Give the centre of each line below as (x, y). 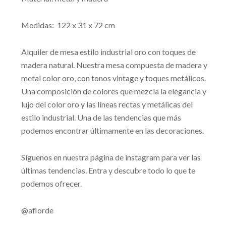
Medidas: (39, 25)
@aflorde (37, 210)
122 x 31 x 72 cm (86, 25)
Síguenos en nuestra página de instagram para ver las (111, 157)
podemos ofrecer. (51, 184)
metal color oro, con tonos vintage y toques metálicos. (113, 78)
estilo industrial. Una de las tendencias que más (101, 118)
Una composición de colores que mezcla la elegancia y (114, 91)
